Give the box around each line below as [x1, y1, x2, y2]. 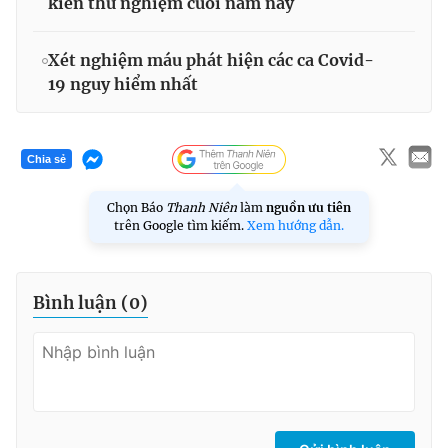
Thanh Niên [166, 199, 237, 215]
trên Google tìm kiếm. [114, 217, 247, 233]
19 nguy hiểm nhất [48, 73, 198, 94]
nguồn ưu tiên [266, 199, 351, 215]
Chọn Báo [107, 199, 166, 215]
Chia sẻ [27, 153, 66, 166]
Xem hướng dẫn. [247, 217, 344, 233]
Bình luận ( [33, 291, 129, 314]
